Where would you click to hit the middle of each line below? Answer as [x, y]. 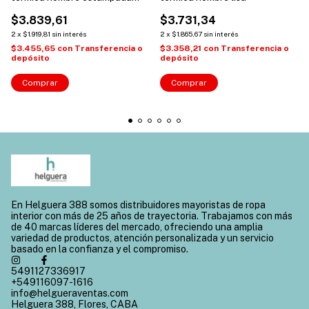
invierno [28, 8]
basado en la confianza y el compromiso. [100, 249]
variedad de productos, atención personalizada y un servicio [142, 238]
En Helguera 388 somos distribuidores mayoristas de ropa [138, 205]
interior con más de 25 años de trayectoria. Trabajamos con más [152, 216]
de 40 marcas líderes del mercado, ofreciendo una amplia [137, 227]
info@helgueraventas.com [70, 293]
